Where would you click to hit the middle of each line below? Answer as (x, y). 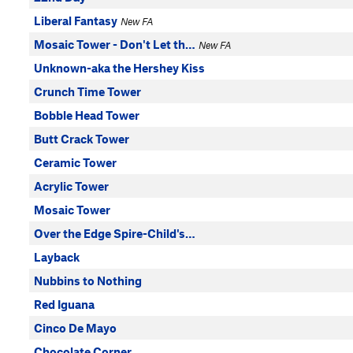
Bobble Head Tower (87, 115)
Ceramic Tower (75, 162)
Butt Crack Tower (82, 139)
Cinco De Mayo (75, 328)
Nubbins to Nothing (88, 281)
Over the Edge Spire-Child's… (115, 233)
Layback (57, 257)
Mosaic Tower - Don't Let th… (115, 44)
